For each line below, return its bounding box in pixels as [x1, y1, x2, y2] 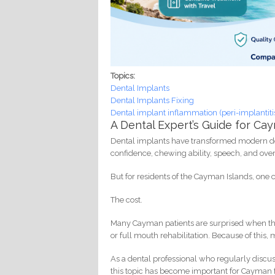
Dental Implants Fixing [110, 96, 195, 106]
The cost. [110, 195, 143, 205]
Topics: [110, 71, 137, 81]
